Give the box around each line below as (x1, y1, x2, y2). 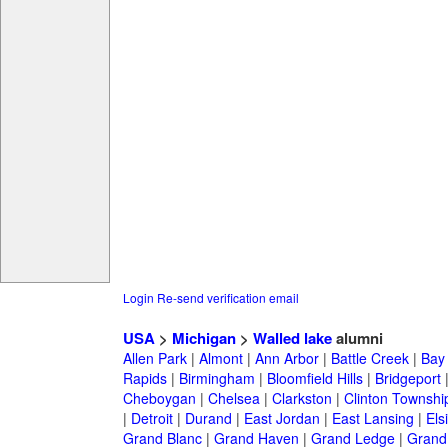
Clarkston (271, 388, 332, 409)
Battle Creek (330, 348, 409, 369)
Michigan (171, 327, 236, 350)
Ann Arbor (254, 348, 319, 369)
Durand (184, 408, 232, 429)
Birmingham (178, 368, 255, 389)
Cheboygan (122, 388, 196, 409)
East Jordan (243, 408, 320, 429)
